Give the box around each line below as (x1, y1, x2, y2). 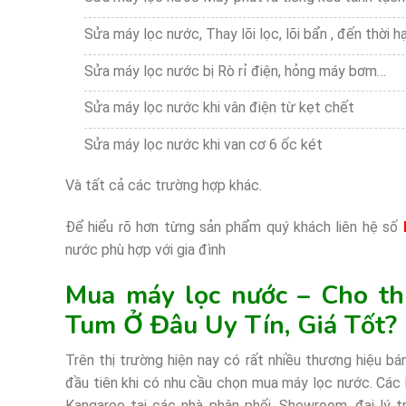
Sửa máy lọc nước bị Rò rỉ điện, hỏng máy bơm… (83, 62, 386, 80)
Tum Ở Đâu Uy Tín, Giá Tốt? (65, 308, 397, 343)
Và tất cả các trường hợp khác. (65, 177, 262, 195)
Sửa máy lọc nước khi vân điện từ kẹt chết (83, 99, 354, 117)
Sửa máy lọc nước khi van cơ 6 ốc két (83, 135, 323, 153)
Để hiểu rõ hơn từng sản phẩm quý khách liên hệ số (65, 218, 403, 237)
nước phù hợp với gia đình (65, 241, 226, 259)
